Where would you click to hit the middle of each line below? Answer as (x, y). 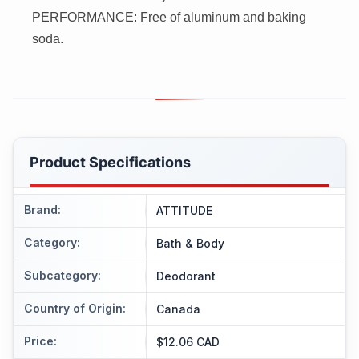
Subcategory (61, 275)
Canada (178, 309)
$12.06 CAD (188, 341)
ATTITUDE (184, 210)
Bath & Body (190, 243)
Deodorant (186, 276)
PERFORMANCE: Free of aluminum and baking (169, 17)
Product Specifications (110, 162)
